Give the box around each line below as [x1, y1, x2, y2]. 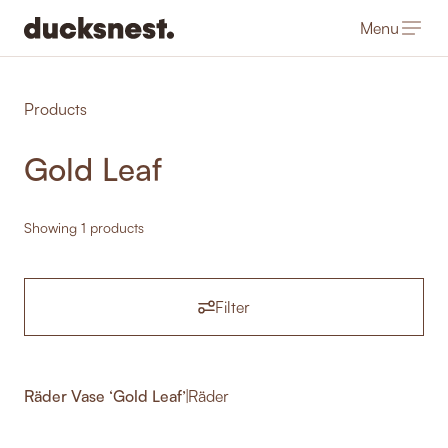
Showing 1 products [24, 219, 144, 236]
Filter [215, 297, 250, 316]
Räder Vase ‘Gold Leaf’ [24, 386, 186, 406]
